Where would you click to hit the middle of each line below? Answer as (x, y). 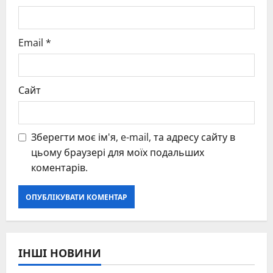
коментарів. (59, 168)
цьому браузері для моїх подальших (118, 153)
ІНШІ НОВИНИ (60, 253)
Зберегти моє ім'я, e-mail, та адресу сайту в (133, 137)
